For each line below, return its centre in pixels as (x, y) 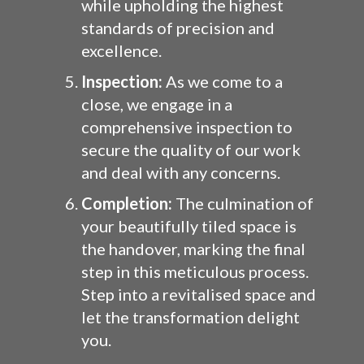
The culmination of (243, 203)
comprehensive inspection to (187, 127)
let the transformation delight (191, 317)
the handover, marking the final (193, 249)
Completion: (127, 203)
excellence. (121, 50)
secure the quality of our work (191, 149)
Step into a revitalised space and (199, 294)
